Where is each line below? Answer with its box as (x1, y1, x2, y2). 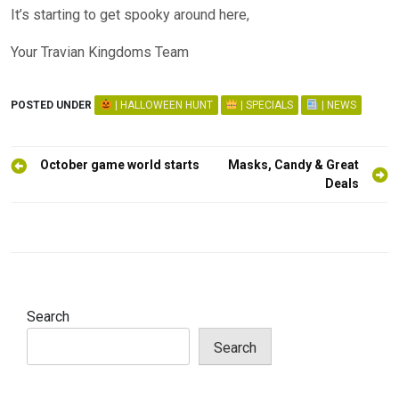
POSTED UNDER (11, 99, 94, 112)
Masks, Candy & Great (228, 158, 359, 173)
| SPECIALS (238, 99, 294, 112)
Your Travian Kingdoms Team (11, 44, 189, 61)
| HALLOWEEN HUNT (111, 99, 213, 112)
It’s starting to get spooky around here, (11, 6, 249, 24)
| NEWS (318, 99, 356, 112)
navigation (10, 176, 97, 209)
